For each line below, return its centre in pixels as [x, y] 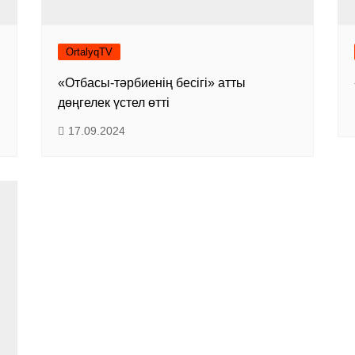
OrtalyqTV [90, 52]
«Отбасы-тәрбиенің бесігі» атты [152, 83]
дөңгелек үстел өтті [114, 103]
